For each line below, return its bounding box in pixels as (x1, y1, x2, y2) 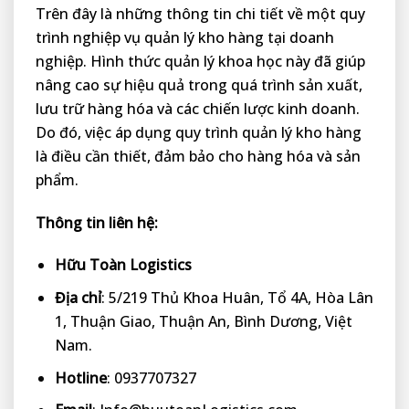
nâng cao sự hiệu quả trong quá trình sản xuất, (36, 74, 362, 95)
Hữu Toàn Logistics (54, 255, 192, 276)
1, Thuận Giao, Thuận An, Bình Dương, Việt (54, 310, 352, 331)
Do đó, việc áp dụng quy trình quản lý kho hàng (36, 121, 362, 142)
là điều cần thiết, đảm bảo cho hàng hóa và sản (36, 145, 361, 166)
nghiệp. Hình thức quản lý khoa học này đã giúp (36, 50, 365, 71)
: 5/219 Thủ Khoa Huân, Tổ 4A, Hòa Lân (100, 287, 373, 308)
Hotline (54, 367, 107, 388)
